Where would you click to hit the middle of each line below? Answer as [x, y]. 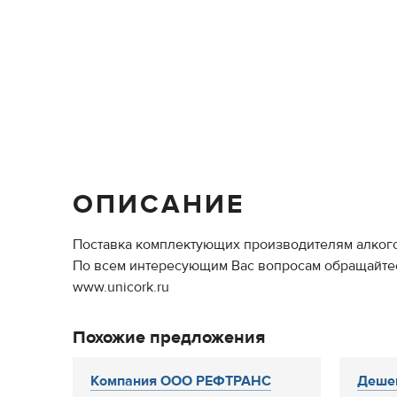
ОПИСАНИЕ [159, 204]
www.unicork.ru [121, 287]
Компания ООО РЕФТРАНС [181, 381]
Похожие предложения [169, 337]
